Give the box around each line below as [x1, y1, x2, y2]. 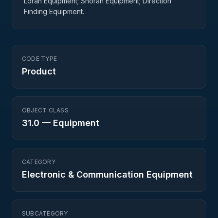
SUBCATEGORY [22, 210, 68, 217]
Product [22, 66, 56, 76]
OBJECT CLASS [22, 107, 69, 114]
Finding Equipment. [24, 7, 84, 16]
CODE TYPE [22, 55, 57, 62]
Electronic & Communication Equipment [22, 169, 193, 180]
